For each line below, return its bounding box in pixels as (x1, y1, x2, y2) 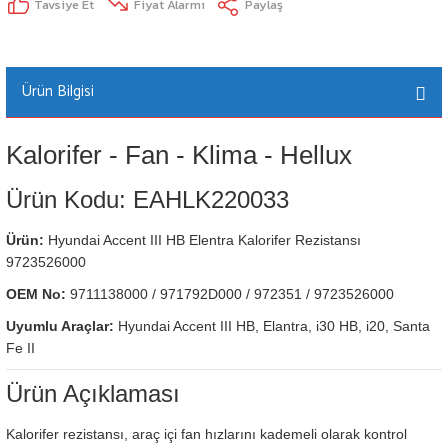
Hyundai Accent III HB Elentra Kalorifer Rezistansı (44, 232, 361, 248)
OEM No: (6, 286, 66, 302)
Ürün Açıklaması (6, 380, 180, 407)
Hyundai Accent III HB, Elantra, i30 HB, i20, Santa (114, 318, 430, 334)
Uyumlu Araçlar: (6, 318, 114, 334)
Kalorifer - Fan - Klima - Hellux (6, 140, 352, 170)
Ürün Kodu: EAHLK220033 (6, 186, 289, 213)
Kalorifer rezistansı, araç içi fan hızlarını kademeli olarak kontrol (6, 426, 407, 442)
